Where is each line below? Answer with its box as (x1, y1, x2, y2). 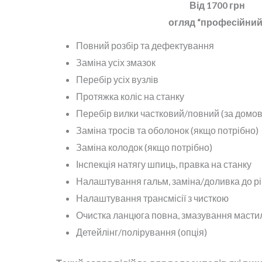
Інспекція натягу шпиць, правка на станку (76, 158, 251, 170)
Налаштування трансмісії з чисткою (76, 192, 229, 204)
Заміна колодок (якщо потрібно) (76, 141, 212, 153)
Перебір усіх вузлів (76, 73, 158, 85)
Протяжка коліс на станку (76, 90, 184, 102)
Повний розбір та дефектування (76, 39, 214, 51)
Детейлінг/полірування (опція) (76, 226, 207, 237)
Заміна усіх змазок (76, 56, 156, 68)
